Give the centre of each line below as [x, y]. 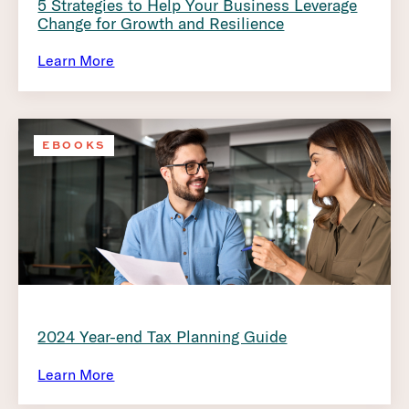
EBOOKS [74, 145]
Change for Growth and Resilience [161, 23]
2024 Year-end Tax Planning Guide [163, 337]
